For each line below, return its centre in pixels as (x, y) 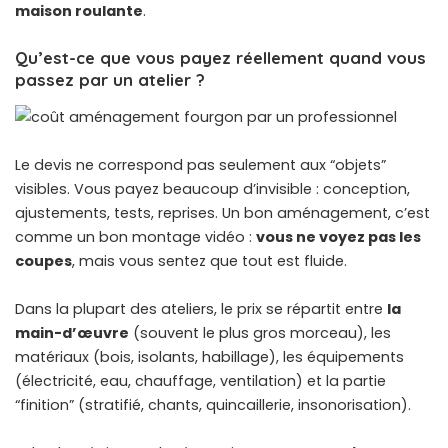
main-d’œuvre (72, 333)
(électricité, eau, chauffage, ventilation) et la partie (200, 381)
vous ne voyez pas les (338, 237)
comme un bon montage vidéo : (135, 237)
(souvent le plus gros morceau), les (260, 333)
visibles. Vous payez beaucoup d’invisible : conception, (212, 189)
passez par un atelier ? (110, 80)
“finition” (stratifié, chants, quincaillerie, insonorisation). (213, 405)
